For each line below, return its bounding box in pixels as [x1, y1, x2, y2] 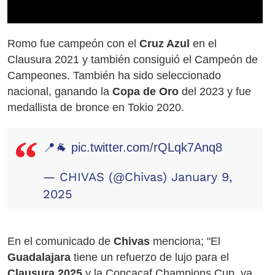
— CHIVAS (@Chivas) [43, 169, 171, 184]
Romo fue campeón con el [7, 37, 139, 50]
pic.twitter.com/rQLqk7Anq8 [71, 141, 222, 154]
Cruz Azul [139, 37, 190, 50]
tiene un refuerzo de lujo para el [74, 251, 229, 263]
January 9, [171, 169, 232, 184]
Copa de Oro [112, 85, 179, 98]
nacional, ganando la [7, 85, 112, 98]
